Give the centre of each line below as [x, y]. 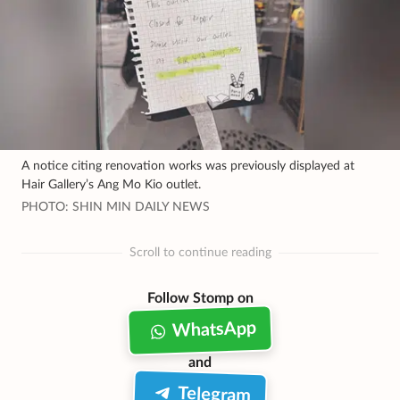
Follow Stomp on [200, 298]
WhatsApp [214, 329]
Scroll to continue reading [200, 253]
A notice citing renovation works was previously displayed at [188, 166]
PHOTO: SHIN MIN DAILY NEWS [116, 207]
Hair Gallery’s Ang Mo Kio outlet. [111, 184]
